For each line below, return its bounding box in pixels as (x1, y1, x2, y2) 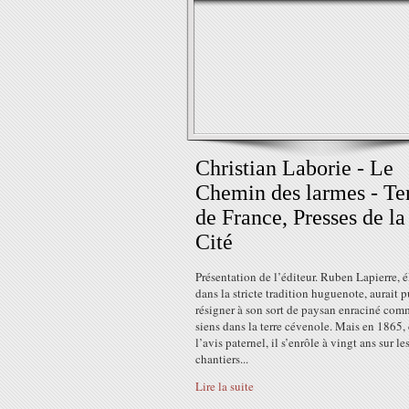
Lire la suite (195, 378, 254, 394)
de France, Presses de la (195, 205, 405, 229)
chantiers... (195, 351, 248, 367)
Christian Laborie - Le (195, 156, 393, 180)
